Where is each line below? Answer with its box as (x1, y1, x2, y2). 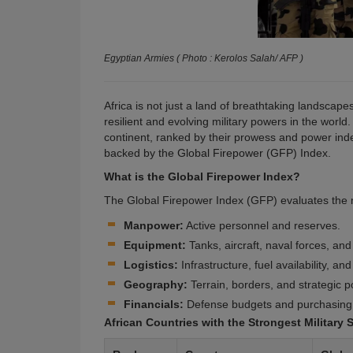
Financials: (124, 298, 184, 310)
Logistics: (124, 258, 178, 271)
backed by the (104, 147, 177, 159)
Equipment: (124, 239, 186, 251)
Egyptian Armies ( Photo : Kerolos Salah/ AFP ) (104, 53, 303, 64)
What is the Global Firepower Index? (104, 170, 300, 183)
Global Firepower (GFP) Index (177, 147, 328, 159)
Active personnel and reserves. (184, 219, 340, 232)
